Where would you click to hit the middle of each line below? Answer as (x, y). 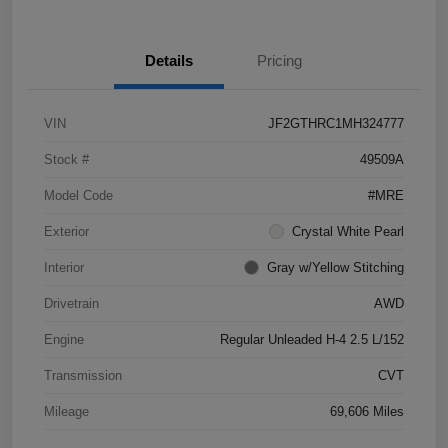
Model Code (78, 195)
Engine (64, 339)
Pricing (279, 60)
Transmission (83, 375)
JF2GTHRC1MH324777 (336, 123)
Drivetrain (71, 303)
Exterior (66, 231)
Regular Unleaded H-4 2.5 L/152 (312, 339)
